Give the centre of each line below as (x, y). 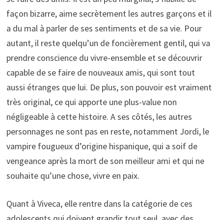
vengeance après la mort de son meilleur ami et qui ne (105, 161)
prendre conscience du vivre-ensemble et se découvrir (104, 57)
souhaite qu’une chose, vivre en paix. (73, 175)
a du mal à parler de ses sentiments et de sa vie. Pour (104, 28)
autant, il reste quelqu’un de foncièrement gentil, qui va (108, 43)
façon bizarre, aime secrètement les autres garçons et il (109, 13)
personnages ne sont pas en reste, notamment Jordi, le (108, 131)
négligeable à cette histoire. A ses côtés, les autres (99, 116)
